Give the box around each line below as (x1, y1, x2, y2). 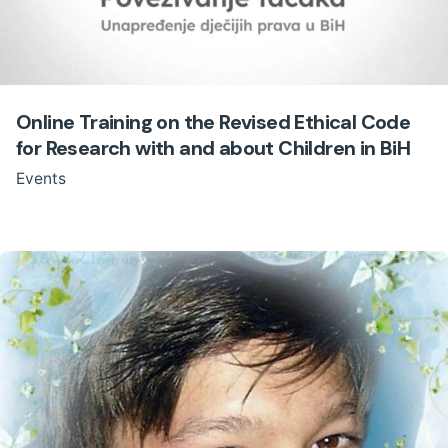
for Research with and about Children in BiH (16, 134, 411, 161)
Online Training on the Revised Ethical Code (16, 108, 411, 135)
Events (16, 169, 66, 189)
